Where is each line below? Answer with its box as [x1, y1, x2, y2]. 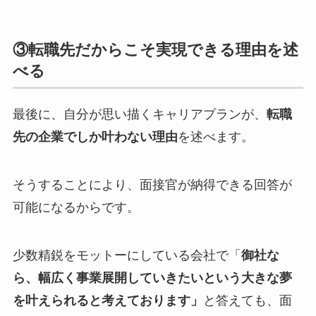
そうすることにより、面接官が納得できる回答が [12, 178, 292, 193]
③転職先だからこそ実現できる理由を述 [12, 41, 298, 59]
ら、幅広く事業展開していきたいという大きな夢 [12, 270, 292, 285]
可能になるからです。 [12, 200, 140, 215]
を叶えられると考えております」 [12, 293, 203, 308]
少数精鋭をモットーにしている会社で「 [12, 248, 241, 262]
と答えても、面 [202, 293, 292, 308]
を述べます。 [177, 130, 254, 145]
